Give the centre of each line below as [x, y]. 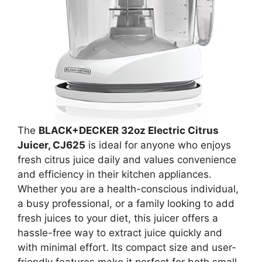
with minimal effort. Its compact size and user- [127, 247]
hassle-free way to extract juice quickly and [120, 232]
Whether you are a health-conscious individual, [128, 189]
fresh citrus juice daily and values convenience [127, 159]
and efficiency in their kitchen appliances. [115, 174]
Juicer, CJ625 [51, 145]
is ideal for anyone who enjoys [158, 145]
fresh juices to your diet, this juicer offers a [118, 218]
